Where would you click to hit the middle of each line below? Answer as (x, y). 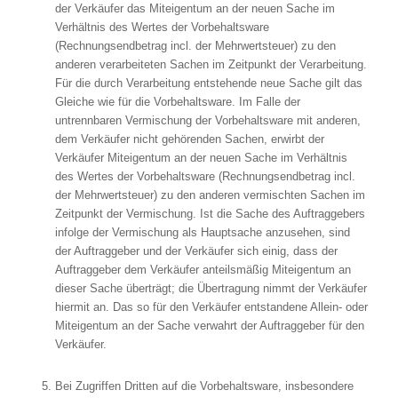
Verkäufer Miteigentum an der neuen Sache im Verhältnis (201, 157)
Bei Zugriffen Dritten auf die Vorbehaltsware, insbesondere (204, 386)
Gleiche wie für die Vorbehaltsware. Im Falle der (177, 101)
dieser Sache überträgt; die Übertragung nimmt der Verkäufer (211, 288)
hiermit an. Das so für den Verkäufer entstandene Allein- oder (211, 306)
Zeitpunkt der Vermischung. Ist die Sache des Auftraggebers (210, 213)
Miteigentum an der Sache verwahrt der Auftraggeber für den (209, 325)
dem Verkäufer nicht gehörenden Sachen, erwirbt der (189, 139)
